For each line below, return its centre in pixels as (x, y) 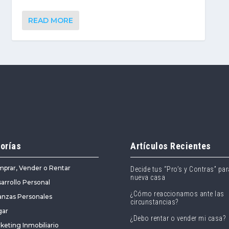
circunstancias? (154, 202)
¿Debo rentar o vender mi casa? (178, 219)
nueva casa (148, 178)
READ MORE (50, 20)
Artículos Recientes (171, 146)
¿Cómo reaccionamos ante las (177, 194)
